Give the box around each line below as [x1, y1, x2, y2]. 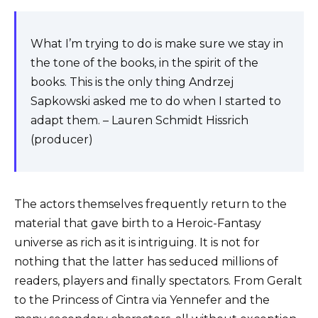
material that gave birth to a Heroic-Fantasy [14, 216, 261, 230]
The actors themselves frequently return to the [14, 197, 287, 211]
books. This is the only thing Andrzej [31, 75, 234, 89]
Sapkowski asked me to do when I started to [31, 94, 281, 108]
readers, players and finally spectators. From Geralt [14, 273, 302, 287]
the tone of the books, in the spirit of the [31, 55, 258, 70]
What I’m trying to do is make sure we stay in [31, 36, 283, 50]
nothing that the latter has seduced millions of [14, 254, 278, 268]
